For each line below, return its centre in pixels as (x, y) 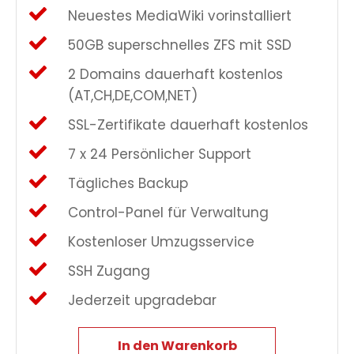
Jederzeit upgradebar (142, 300)
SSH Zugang (109, 271)
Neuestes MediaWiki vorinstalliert (180, 15)
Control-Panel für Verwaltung (168, 212)
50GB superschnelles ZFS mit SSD (180, 45)
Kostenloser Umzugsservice (161, 241)
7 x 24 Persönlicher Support (160, 154)
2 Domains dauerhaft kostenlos (175, 74)
